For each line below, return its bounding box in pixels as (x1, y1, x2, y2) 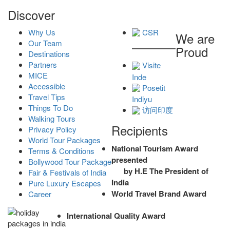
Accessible (28, 80, 65, 91)
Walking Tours (28, 112, 75, 124)
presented (111, 154, 147, 165)
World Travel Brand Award (111, 187, 206, 199)
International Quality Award (67, 209, 165, 221)
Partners (28, 59, 57, 70)
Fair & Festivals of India (28, 166, 106, 178)
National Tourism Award (111, 142, 198, 154)
